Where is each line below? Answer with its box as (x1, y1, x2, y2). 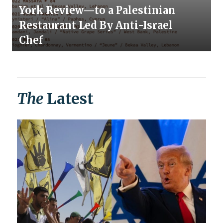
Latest (43, 89, 94, 109)
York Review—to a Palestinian (19, 4, 175, 17)
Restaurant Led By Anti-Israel (19, 19, 173, 32)
